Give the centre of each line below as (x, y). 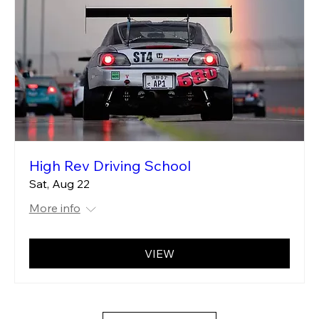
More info (54, 208)
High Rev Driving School (110, 165)
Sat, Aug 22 (59, 183)
